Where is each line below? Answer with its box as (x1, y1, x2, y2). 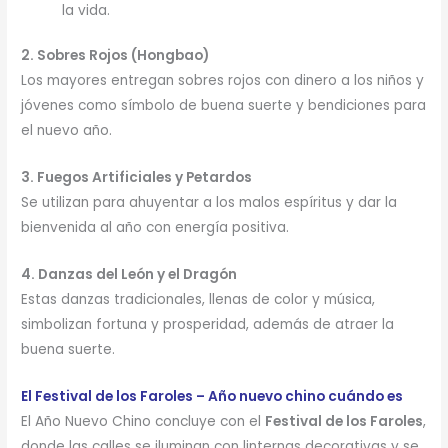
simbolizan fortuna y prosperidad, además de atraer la (21, 315, 395, 335)
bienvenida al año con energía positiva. (21, 218, 290, 238)
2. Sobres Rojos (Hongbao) (21, 46, 210, 66)
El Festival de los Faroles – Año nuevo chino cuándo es (21, 386, 404, 406)
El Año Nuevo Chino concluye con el (21, 411, 266, 431)
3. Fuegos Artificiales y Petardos (21, 168, 253, 188)
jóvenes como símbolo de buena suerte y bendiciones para (21, 96, 427, 116)
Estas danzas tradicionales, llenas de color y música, (21, 290, 376, 310)
